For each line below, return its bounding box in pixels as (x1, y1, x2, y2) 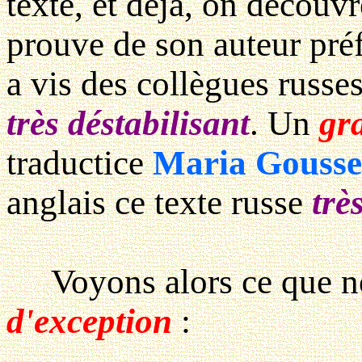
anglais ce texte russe (6, 183, 312, 221)
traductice (6, 143, 153, 182)
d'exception (6, 301, 172, 340)
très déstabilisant (6, 103, 250, 142)
